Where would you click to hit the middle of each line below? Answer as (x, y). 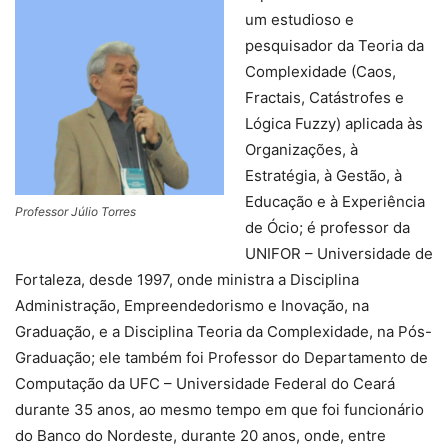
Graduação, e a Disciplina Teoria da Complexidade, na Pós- (223, 332)
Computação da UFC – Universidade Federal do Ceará (205, 384)
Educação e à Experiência (335, 202)
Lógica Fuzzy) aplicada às (334, 124)
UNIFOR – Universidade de (339, 254)
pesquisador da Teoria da (334, 46)
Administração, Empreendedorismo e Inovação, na (192, 306)
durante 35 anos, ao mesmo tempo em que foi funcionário (219, 410)
